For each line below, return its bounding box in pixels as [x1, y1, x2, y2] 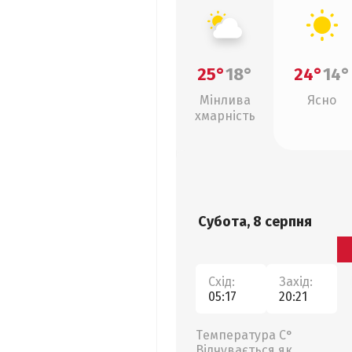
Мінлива [199, 93, 251, 108]
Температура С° [196, 328, 293, 343]
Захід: [279, 273, 313, 289]
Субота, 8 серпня [198, 213, 312, 230]
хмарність [194, 108, 255, 123]
